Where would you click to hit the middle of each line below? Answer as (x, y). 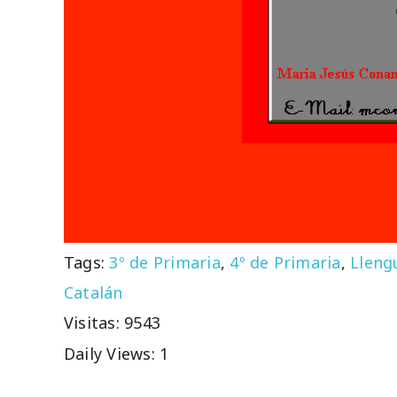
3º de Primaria (165, 262)
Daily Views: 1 (116, 354)
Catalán (93, 292)
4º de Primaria (285, 262)
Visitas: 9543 (112, 323)
